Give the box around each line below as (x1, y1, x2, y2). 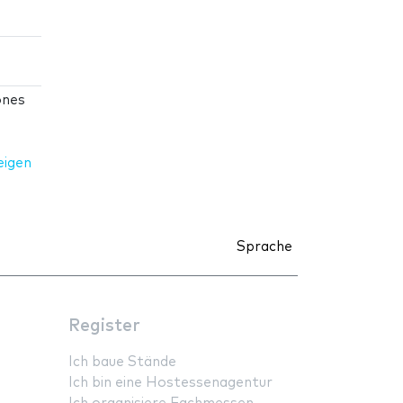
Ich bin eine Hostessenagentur (68, 376, 273, 390)
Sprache (237, 240, 292, 255)
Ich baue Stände (68, 355, 176, 370)
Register (68, 318, 140, 336)
